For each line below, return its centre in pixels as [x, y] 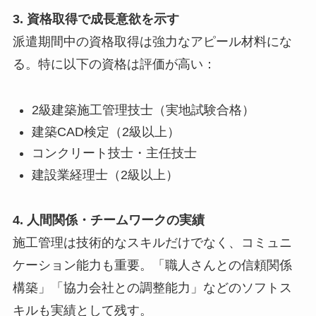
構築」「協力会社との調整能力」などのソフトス [152, 288]
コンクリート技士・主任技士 [114, 153]
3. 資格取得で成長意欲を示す [96, 19]
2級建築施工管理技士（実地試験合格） [143, 110]
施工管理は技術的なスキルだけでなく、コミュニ [152, 243]
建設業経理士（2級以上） [105, 175]
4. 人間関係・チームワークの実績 [108, 220]
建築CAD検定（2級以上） [105, 132]
